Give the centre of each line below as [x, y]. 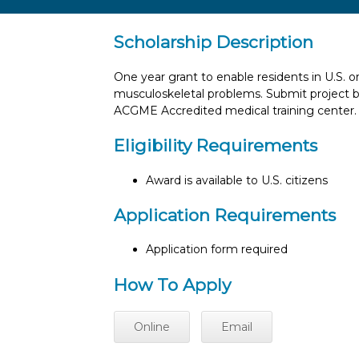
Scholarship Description [214, 42]
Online [152, 327]
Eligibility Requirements [216, 146]
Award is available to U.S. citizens [237, 180]
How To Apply [172, 284]
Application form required [217, 250]
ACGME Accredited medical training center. [235, 110]
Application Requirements [225, 215]
